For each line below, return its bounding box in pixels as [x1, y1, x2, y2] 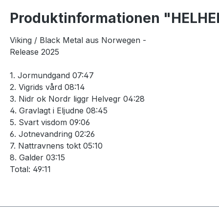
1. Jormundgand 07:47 [10, 70, 96, 80]
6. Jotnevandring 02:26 [10, 129, 97, 139]
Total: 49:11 [10, 164, 51, 174]
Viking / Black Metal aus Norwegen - [10, 35, 149, 45]
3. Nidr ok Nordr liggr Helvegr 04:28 [10, 94, 147, 104]
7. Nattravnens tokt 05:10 [10, 141, 105, 151]
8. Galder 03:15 [10, 153, 67, 162]
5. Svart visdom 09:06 [10, 117, 92, 127]
